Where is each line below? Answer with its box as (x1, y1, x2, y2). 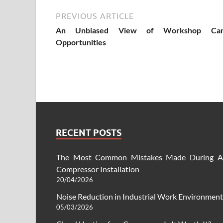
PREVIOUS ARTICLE (56, 11, 134, 21)
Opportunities (56, 37, 106, 47)
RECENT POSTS (56, 127, 121, 138)
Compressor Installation (56, 164, 139, 174)
